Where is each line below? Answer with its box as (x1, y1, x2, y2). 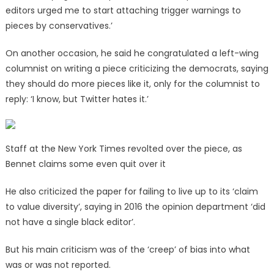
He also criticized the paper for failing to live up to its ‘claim (5, 185, 258, 198)
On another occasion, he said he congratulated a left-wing (5, 47, 259, 60)
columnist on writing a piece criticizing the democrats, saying (5, 62, 268, 75)
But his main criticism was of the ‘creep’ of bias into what (5, 243, 250, 256)
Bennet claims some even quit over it (5, 158, 166, 171)
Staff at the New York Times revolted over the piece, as (5, 143, 242, 155)
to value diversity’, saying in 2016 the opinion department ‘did (5, 201, 265, 213)
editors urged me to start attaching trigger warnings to (5, 4, 241, 17)
